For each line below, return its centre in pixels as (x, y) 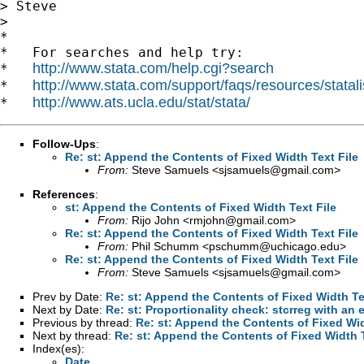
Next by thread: (74, 335)
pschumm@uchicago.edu (274, 246)
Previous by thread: (84, 322)
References (64, 194)
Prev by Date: (69, 296)
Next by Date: (69, 309)
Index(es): (58, 348)
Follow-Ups (64, 143)
